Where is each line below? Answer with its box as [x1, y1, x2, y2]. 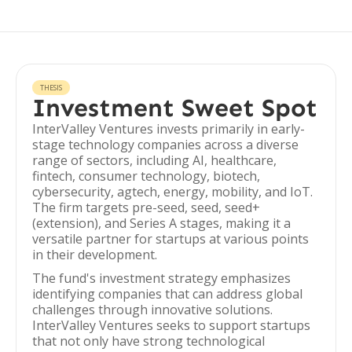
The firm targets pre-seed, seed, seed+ [32, 199, 260, 216]
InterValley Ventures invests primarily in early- [32, 120, 305, 137]
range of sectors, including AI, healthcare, [32, 152, 277, 169]
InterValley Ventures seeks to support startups [32, 317, 310, 334]
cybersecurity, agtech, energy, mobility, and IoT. [32, 183, 313, 200]
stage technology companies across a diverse [32, 136, 299, 153]
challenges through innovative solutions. [32, 301, 273, 318]
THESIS [40, 82, 62, 93]
